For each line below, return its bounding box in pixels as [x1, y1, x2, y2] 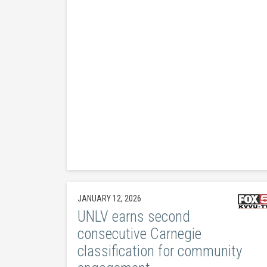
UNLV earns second [77, 207, 190, 225]
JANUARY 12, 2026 [77, 193, 141, 203]
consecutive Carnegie [77, 225, 201, 243]
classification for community [77, 242, 242, 260]
